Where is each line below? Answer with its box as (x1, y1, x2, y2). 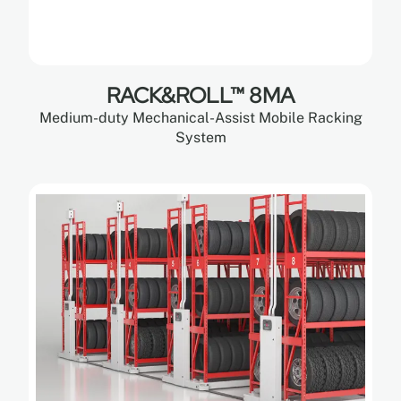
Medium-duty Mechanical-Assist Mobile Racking (38, 109, 363, 127)
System (175, 129, 226, 147)
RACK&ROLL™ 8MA (107, 81, 294, 110)
